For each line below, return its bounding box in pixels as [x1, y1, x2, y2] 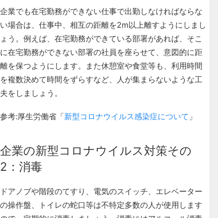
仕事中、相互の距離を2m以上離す [39, 19, 160, 30]
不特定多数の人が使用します [101, 200, 202, 210]
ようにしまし [160, 19, 206, 30]
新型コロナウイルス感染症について [64, 111, 189, 121]
